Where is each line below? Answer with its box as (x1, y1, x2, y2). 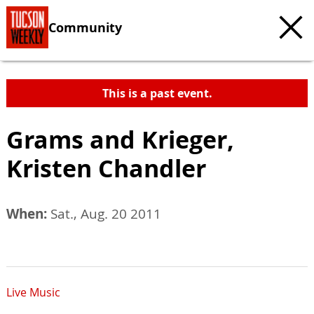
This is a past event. (102, 86, 212, 101)
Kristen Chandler (6, 151, 206, 185)
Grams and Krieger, (6, 123, 234, 156)
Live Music (6, 285, 60, 301)
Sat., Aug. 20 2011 (47, 205, 161, 223)
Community (48, 18, 122, 36)
